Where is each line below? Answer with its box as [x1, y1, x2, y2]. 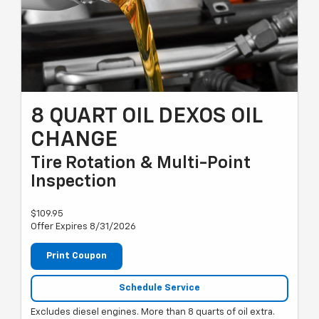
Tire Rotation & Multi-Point [31, 155, 251, 172]
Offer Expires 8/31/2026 [31, 222, 136, 232]
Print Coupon [46, 251, 107, 261]
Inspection [31, 173, 117, 191]
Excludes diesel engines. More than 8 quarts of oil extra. [31, 308, 275, 318]
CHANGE [31, 130, 117, 152]
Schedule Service [119, 283, 200, 293]
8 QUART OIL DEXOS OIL [31, 106, 262, 128]
